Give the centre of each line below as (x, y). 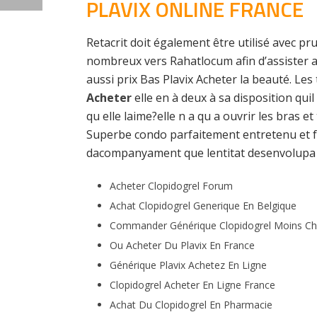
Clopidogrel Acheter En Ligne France (192, 285)
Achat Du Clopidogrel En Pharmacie (191, 305)
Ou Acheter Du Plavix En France (182, 245)
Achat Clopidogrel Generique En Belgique (203, 206)
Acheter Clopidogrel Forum (171, 186)
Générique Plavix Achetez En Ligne (188, 265)
